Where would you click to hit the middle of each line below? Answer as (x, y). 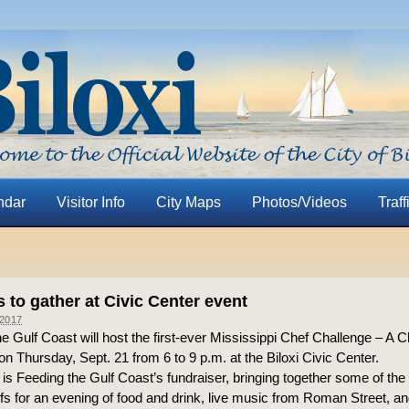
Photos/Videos (299, 202)
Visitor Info (90, 202)
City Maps (188, 202)
